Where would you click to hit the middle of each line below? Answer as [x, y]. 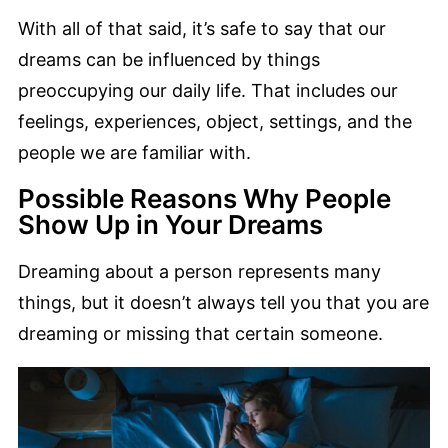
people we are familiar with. [134, 152]
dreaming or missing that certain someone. [203, 333]
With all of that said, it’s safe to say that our [202, 28]
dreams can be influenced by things [169, 59]
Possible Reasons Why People [204, 198]
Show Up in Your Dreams [170, 224]
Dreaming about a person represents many [199, 271]
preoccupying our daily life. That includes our [208, 90]
